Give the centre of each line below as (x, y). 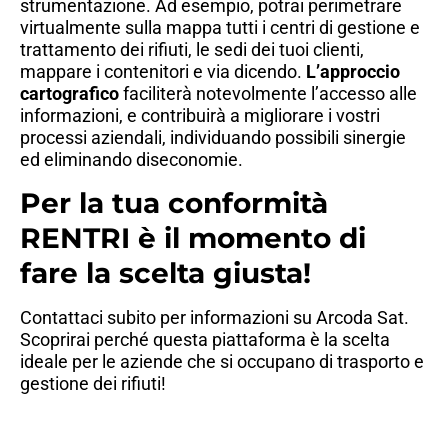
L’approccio (353, 72)
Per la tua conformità (174, 202)
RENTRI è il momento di (193, 237)
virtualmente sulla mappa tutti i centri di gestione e (220, 28)
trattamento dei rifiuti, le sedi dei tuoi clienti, (192, 50)
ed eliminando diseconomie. (131, 160)
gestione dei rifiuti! (93, 383)
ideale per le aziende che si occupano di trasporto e (222, 361)
